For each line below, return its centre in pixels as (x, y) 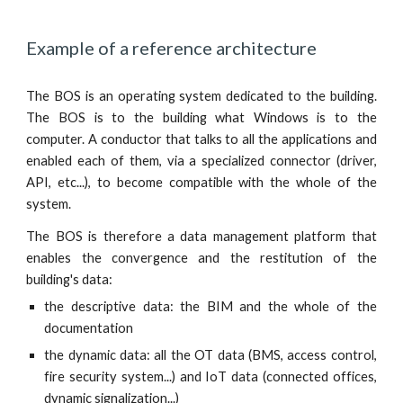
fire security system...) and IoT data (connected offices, (210, 376)
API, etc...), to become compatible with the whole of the (201, 182)
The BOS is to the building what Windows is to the (201, 117)
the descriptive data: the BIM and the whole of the (210, 306)
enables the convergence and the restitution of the (201, 258)
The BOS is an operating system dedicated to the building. (201, 96)
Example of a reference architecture (172, 48)
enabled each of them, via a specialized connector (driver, (201, 161)
